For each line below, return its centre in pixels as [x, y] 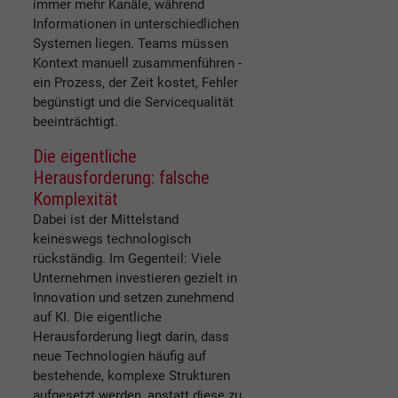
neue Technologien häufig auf [119, 357]
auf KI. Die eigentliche [97, 318]
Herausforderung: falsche [121, 178]
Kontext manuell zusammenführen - [137, 64]
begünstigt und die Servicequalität [133, 103]
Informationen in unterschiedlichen [136, 24]
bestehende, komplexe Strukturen [131, 376]
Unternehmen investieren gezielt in [135, 279]
